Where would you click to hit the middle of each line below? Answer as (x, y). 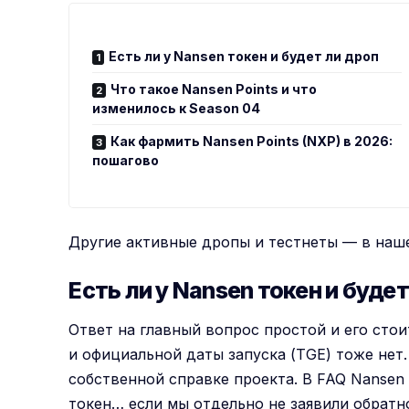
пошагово (126, 160)
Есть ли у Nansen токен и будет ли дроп (244, 56)
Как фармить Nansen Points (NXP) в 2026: (252, 141)
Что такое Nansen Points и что (214, 89)
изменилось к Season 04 (177, 108)
